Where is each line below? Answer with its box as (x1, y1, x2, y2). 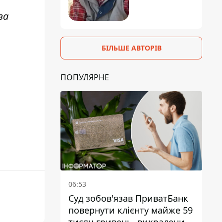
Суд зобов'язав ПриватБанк (68, 192, 188, 205)
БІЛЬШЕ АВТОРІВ (101, 43, 162, 53)
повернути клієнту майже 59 (68, 204, 193, 217)
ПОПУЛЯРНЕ (60, 71, 109, 83)
